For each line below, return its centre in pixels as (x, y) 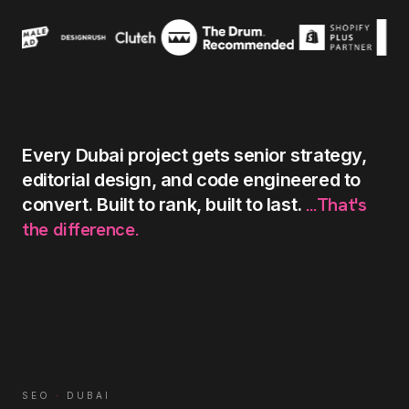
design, (126, 180)
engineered (292, 180)
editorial (56, 180)
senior (260, 155)
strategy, (329, 155)
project (158, 155)
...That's (336, 204)
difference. (95, 229)
